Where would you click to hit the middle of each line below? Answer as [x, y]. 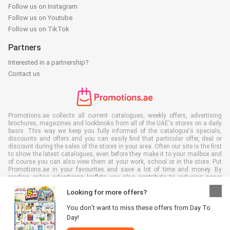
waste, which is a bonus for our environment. [71, 185]
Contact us [24, 73]
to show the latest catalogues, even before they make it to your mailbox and [115, 154]
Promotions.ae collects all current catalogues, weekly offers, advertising [115, 115]
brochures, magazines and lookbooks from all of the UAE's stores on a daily [115, 123]
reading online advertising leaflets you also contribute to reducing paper [115, 177]
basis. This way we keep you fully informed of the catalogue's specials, [115, 131]
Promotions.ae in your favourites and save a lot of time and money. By [115, 169]
